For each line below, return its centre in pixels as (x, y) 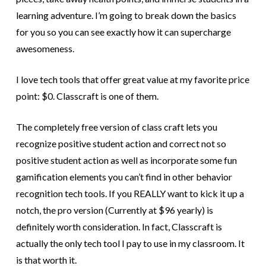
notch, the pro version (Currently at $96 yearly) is (114, 210)
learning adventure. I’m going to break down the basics (126, 15)
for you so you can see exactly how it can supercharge (123, 32)
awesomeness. (45, 49)
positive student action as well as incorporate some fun (126, 160)
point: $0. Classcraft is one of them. (87, 96)
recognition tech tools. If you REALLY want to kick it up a (130, 194)
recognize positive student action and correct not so (121, 144)
